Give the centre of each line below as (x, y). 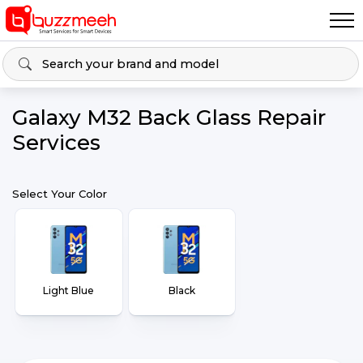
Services (56, 143)
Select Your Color (60, 194)
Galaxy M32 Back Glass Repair (169, 117)
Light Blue (69, 290)
